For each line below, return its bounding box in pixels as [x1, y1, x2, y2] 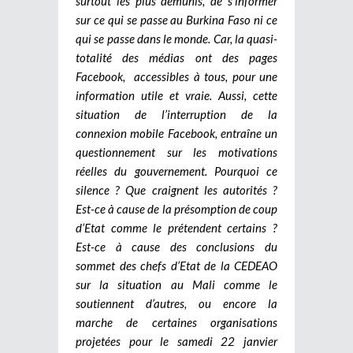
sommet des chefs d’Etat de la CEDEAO [76, 258, 277, 273]
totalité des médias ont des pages [76, 50, 277, 65]
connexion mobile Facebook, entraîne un [76, 125, 277, 140]
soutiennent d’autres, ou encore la [76, 295, 277, 310]
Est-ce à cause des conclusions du [76, 239, 277, 254]
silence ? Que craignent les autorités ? [76, 182, 277, 197]
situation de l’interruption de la [76, 106, 277, 121]
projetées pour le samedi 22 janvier [76, 333, 277, 348]
